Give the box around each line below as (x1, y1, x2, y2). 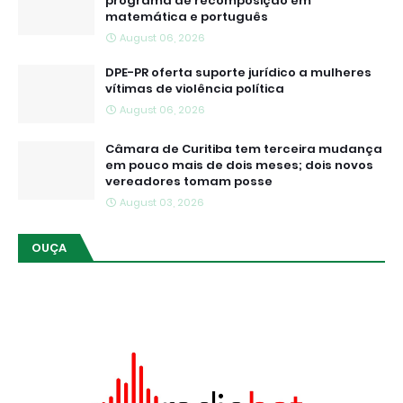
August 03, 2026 (120, 194, 204, 210)
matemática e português (105, 7, 268, 25)
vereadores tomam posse (105, 172, 273, 190)
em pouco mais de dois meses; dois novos (105, 156, 373, 174)
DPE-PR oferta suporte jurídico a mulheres (105, 63, 372, 81)
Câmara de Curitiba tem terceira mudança (105, 139, 382, 157)
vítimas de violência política (105, 79, 284, 97)
